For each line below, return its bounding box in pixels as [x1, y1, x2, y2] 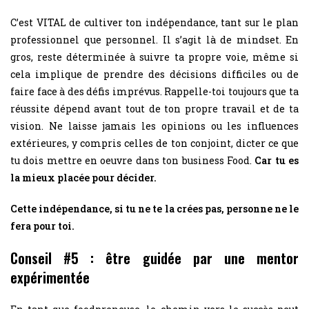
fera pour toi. [10, 219, 74, 232]
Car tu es [255, 153, 299, 167]
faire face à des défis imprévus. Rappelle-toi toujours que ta [10, 84, 299, 98]
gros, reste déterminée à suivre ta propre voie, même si [10, 50, 299, 63]
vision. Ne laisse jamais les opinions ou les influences [10, 119, 299, 132]
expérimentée [10, 266, 90, 288]
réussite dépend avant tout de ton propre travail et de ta [10, 101, 299, 115]
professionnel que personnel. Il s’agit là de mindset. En [10, 32, 299, 46]
